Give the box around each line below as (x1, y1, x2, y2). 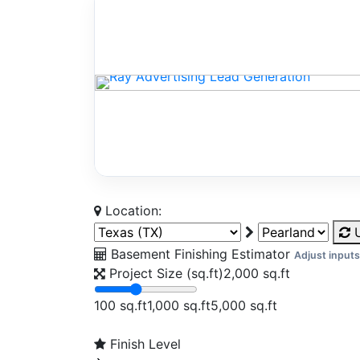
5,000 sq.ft (211, 297, 277, 313)
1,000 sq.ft (147, 297, 211, 313)
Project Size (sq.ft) (108, 264, 223, 281)
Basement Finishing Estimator (107, 245, 290, 262)
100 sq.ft (94, 297, 147, 313)
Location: (101, 202, 162, 219)
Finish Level (109, 335, 181, 352)
